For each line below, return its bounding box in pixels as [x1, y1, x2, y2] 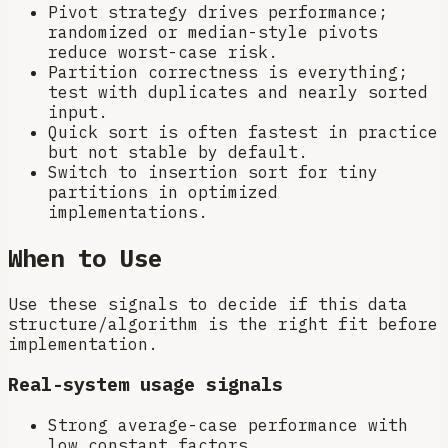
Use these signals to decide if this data [8, 293, 408, 314]
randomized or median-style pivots [48, 21, 378, 42]
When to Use [8, 241, 162, 274]
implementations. [48, 201, 208, 222]
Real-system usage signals [8, 372, 283, 397]
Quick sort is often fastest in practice [48, 121, 438, 142]
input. [48, 101, 108, 122]
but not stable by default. [48, 141, 308, 162]
